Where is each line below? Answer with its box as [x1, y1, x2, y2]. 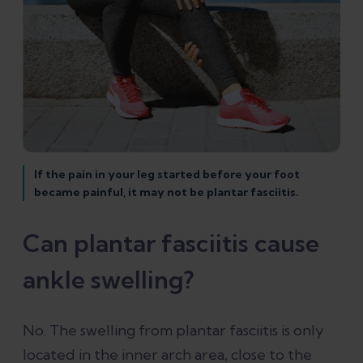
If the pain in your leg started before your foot [34, 166, 301, 181]
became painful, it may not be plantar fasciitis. [34, 184, 300, 199]
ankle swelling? [23, 263, 194, 295]
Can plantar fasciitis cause [23, 227, 319, 258]
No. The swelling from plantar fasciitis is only [23, 320, 323, 340]
